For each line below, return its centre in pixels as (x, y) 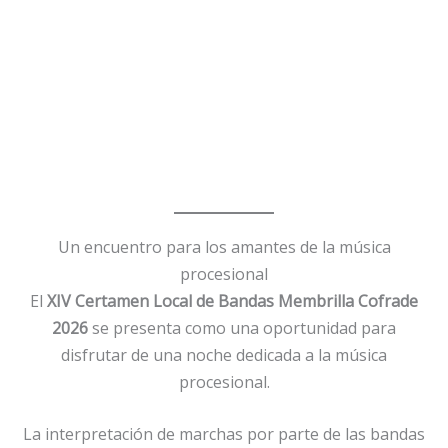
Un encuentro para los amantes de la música (224, 246)
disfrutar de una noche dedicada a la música (224, 354)
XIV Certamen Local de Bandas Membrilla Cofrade (232, 300)
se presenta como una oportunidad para (242, 327)
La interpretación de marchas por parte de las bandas (224, 434)
